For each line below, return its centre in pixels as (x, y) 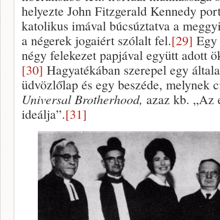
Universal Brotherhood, (84, 99)
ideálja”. (43, 114)
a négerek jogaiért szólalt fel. (96, 40)
